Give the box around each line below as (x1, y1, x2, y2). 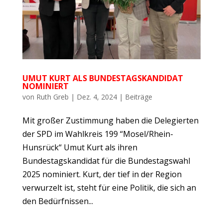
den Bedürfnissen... (22, 196, 93, 207)
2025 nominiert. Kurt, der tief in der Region (22, 169, 182, 180)
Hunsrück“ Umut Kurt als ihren (22, 142, 137, 153)
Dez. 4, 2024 (76, 92, 117, 102)
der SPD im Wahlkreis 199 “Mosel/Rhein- (22, 128, 173, 140)
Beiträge (124, 92, 152, 102)
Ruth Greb (36, 92, 69, 102)
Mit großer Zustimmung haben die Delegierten (22, 115, 199, 126)
